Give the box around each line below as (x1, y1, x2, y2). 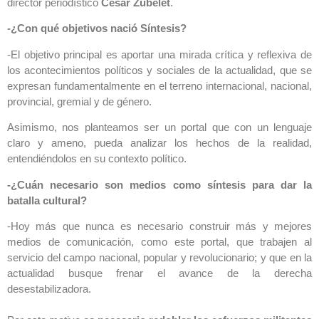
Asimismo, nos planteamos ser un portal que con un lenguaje (7, 121, 312, 134)
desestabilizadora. (7, 282, 91, 295)
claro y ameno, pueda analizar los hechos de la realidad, (7, 137, 312, 150)
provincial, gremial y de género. (7, 95, 152, 108)
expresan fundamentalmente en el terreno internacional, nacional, (7, 79, 312, 92)
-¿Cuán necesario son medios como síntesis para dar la (7, 178, 312, 191)
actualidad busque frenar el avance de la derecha (7, 266, 312, 279)
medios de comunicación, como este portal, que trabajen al (7, 235, 312, 248)
